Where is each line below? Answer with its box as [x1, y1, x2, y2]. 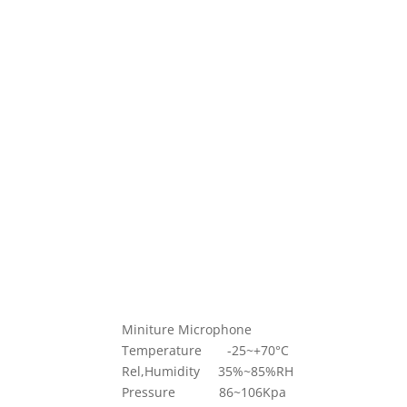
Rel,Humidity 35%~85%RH [122, 362, 294, 380]
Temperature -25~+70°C [122, 341, 290, 359]
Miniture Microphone [122, 320, 253, 338]
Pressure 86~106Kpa [122, 382, 287, 401]
